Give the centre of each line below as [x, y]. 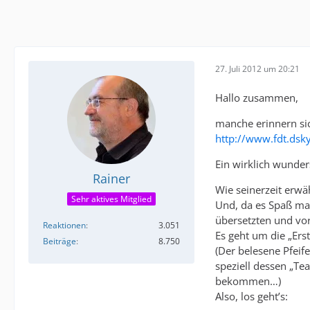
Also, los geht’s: [252, 296]
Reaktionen [64, 226]
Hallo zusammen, [257, 98]
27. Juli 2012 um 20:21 [257, 69]
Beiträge [60, 241]
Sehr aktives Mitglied [111, 199]
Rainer [111, 179]
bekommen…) [248, 281]
